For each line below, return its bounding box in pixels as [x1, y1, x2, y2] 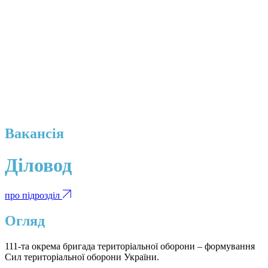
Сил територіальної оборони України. [5, 251, 159, 262]
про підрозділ [5, 190, 62, 200]
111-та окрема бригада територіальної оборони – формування [5, 240, 255, 251]
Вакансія [5, 125, 64, 141]
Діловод [5, 154, 72, 176]
